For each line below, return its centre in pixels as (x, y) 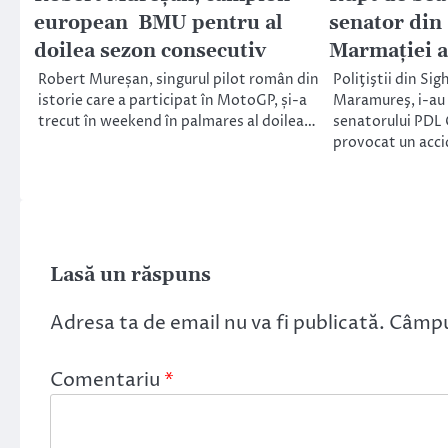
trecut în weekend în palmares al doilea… (177, 121)
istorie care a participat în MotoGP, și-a (172, 100)
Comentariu (107, 379)
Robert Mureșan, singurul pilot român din (178, 79)
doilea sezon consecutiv (150, 51)
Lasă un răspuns (130, 275)
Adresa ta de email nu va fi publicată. (217, 322)
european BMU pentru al (158, 23)
